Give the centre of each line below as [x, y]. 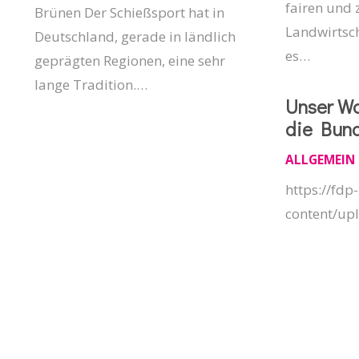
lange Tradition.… [91, 85]
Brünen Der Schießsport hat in [129, 13]
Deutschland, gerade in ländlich [135, 37]
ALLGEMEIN [320, 159]
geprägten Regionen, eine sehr [129, 61]
